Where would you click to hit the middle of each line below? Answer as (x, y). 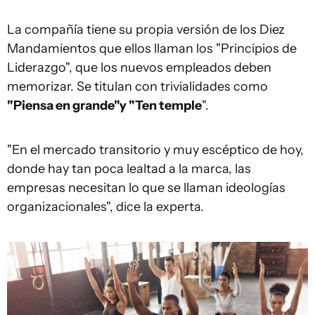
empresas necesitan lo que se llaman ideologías (146, 188)
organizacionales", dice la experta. (105, 207)
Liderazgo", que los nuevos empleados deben (139, 68)
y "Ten (139, 106)
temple (180, 106)
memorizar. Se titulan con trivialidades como (137, 87)
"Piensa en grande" (63, 106)
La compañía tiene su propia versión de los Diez (146, 30)
